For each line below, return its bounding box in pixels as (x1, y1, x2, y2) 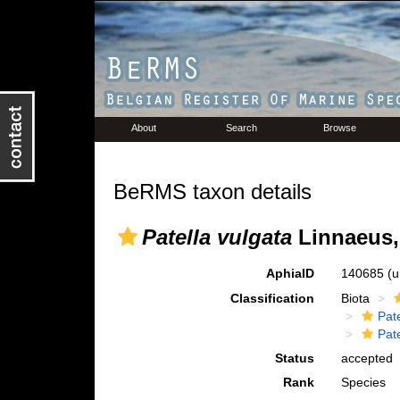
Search (226, 122, 257, 133)
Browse (323, 122, 356, 133)
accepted (341, 351, 394, 365)
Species (341, 375, 387, 389)
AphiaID (266, 266, 315, 280)
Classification (230, 291, 315, 305)
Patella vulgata (141, 225, 292, 249)
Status (275, 351, 315, 365)
